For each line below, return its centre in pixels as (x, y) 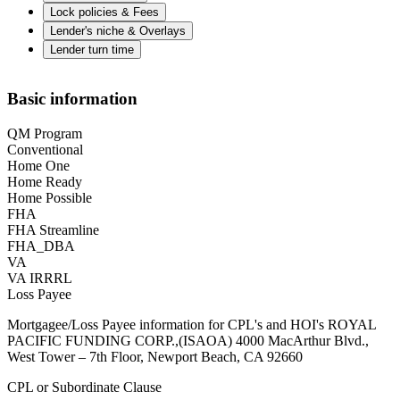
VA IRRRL (40, 279)
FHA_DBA (41, 246)
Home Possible (50, 198)
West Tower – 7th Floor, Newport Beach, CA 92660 (155, 357)
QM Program (45, 134)
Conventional (45, 150)
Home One (38, 166)
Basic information (72, 99)
